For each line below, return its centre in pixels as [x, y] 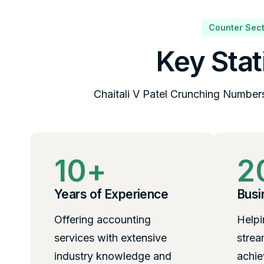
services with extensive [110, 238]
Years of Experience [111, 194]
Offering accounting [103, 220]
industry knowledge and [113, 256]
